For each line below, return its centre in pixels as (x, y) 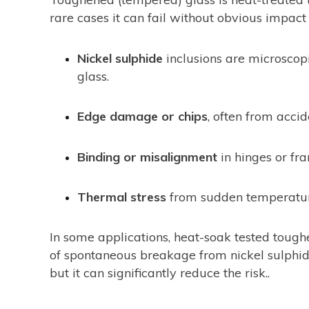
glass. (93, 76)
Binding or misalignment (147, 157)
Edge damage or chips (142, 117)
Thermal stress (122, 197)
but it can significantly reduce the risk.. (160, 272)
